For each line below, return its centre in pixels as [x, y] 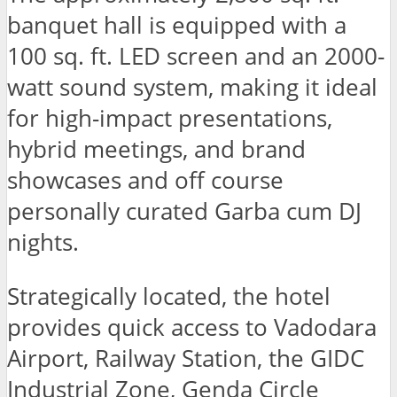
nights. [43, 243]
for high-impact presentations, [170, 119]
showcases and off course [145, 181]
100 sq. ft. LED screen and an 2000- [196, 57]
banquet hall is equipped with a [177, 26]
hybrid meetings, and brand [156, 150]
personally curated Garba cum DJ [184, 212]
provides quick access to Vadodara [192, 328]
